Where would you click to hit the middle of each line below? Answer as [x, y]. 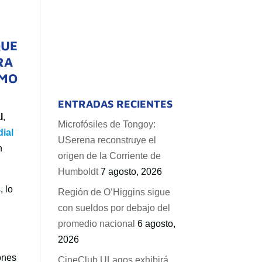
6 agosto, [156, 224]
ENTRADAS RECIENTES [115, 104]
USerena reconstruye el [107, 140]
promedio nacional [96, 224]
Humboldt [78, 172]
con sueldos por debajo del [114, 208]
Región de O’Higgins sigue [114, 192]
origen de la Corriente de [109, 156]
